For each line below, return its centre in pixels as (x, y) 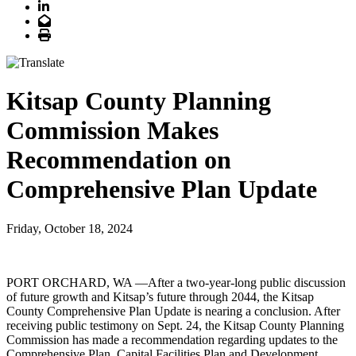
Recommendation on (119, 160)
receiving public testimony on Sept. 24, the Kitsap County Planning (175, 325)
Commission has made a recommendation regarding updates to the (172, 339)
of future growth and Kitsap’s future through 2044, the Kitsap (160, 296)
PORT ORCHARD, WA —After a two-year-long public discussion (176, 282)
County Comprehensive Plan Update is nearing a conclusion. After (173, 311)
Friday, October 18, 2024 (70, 228)
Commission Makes (112, 131)
